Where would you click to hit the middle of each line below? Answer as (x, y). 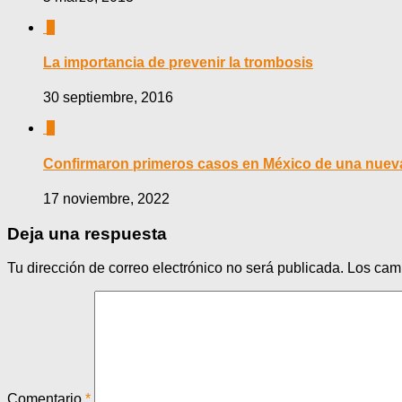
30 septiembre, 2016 (108, 98)
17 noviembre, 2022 (106, 198)
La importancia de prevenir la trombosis (178, 63)
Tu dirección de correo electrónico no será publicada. (175, 268)
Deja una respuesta (87, 233)
